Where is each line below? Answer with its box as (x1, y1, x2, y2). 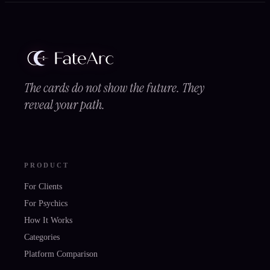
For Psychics (24, 198, 67, 208)
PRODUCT (24, 161, 69, 169)
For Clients (24, 181, 62, 191)
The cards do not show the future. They (24, 78, 204, 96)
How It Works (24, 215, 72, 225)
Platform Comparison (24, 249, 98, 259)
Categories (24, 232, 60, 242)
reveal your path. (24, 95, 105, 113)
